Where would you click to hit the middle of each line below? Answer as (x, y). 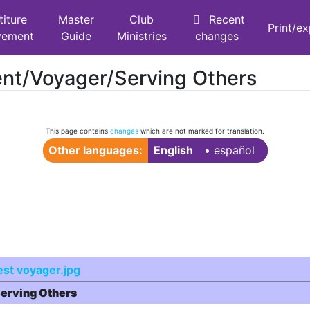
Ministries (142, 36)
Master (76, 19)
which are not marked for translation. (201, 131)
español (234, 150)
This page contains (78, 131)
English (173, 150)
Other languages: (95, 150)
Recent (227, 19)
